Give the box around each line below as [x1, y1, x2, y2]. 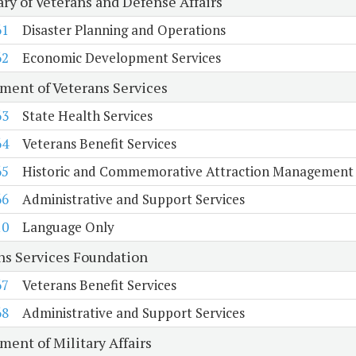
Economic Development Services [21, 48, 221, 68]
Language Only [21, 218, 114, 237]
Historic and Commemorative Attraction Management [21, 162, 354, 181]
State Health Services [21, 106, 153, 126]
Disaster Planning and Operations [21, 21, 226, 40]
